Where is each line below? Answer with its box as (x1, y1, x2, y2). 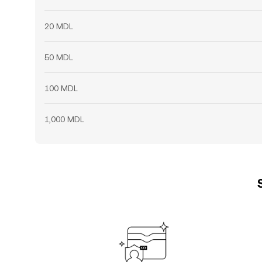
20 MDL (44, 22, 73, 31)
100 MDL (44, 84, 78, 93)
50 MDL (44, 53, 73, 62)
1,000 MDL (44, 115, 84, 124)
